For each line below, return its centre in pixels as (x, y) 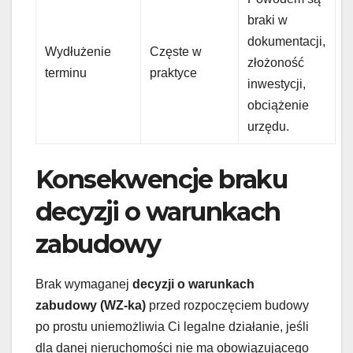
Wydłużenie (78, 51)
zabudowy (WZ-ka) (91, 306)
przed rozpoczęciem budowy (227, 306)
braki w (268, 20)
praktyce (174, 72)
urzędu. (269, 126)
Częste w (176, 51)
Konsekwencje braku (162, 179)
